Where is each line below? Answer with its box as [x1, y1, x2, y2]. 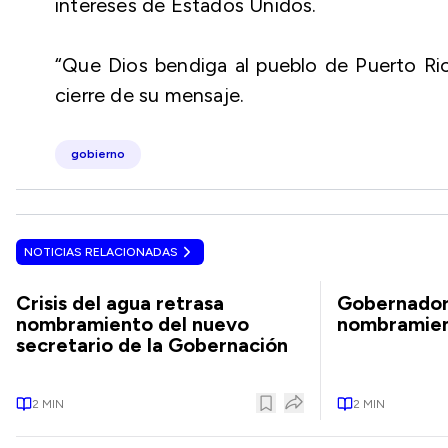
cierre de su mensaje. [55, 83, 245, 107]
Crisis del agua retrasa [16, 291, 224, 315]
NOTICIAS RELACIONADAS [24, 245, 178, 259]
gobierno [71, 147, 125, 161]
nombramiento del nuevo [16, 312, 249, 336]
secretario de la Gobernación [16, 333, 288, 357]
